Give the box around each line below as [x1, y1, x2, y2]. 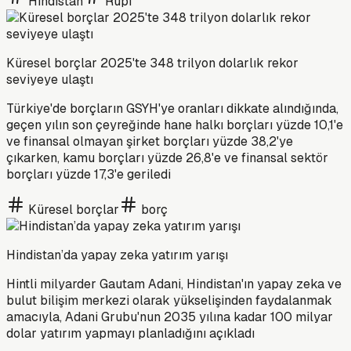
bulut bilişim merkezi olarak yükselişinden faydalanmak [6, 291, 332, 309]
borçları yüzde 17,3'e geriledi [6, 165, 171, 183]
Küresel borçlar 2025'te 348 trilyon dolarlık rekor [6, 54, 299, 71]
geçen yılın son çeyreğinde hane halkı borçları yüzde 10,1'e [6, 116, 343, 133]
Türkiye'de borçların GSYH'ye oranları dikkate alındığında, [6, 100, 338, 117]
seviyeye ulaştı [6, 71, 93, 88]
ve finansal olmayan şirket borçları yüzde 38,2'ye [6, 132, 293, 150]
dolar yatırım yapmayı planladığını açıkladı [6, 324, 255, 342]
